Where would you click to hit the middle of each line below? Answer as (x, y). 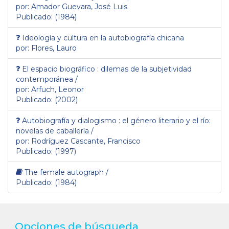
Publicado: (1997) (46, 151)
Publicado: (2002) (47, 100)
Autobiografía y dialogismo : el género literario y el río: (116, 121)
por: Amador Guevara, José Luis (72, 7)
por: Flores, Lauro (46, 48)
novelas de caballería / (55, 131)
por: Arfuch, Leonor (50, 89)
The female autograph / (66, 172)
